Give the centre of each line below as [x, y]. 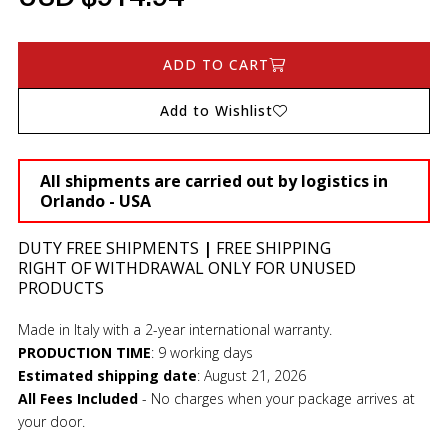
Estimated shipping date [107, 375]
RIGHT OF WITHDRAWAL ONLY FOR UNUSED [186, 267]
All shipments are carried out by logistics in [213, 180]
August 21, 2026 [254, 375]
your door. [51, 421]
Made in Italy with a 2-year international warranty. [174, 329]
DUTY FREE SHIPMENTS [108, 247]
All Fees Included [77, 398]
